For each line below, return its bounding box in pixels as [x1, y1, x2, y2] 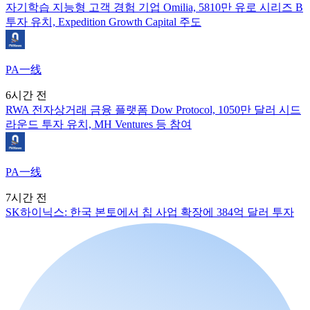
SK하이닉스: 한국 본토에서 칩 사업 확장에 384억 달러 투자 [6, 206, 294, 218]
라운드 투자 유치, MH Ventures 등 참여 [6, 118, 192, 130]
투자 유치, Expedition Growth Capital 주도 [6, 15, 201, 28]
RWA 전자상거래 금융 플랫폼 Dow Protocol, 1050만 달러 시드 [6, 103, 301, 116]
